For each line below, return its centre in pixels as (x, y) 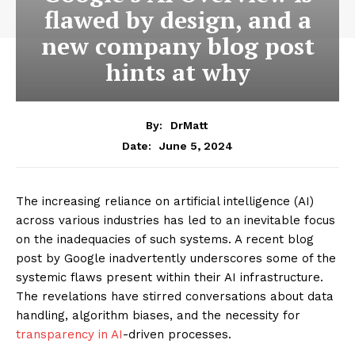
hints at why (177, 72)
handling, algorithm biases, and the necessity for (158, 315)
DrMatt (189, 125)
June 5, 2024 (196, 145)
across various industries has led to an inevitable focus (176, 220)
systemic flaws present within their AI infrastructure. (170, 277)
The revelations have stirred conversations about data (175, 296)
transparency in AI (69, 334)
